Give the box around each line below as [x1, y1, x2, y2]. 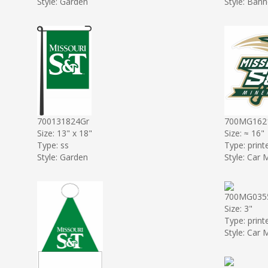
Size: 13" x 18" [37, 127, 92, 139]
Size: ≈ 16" [224, 127, 264, 139]
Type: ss [37, 139, 69, 151]
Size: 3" [224, 202, 252, 214]
